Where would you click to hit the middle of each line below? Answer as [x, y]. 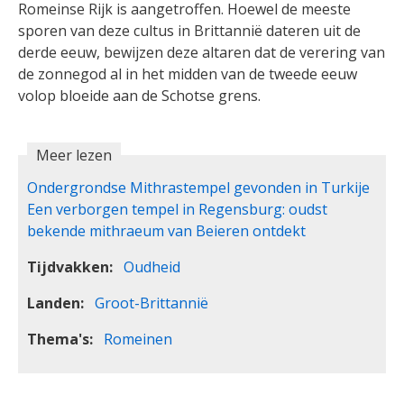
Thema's [58, 340]
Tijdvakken [68, 267]
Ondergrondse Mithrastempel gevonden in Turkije [198, 188]
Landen [54, 303]
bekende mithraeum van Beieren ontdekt [166, 231]
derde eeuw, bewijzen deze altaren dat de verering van [202, 53]
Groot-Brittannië [151, 303]
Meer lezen [74, 156]
